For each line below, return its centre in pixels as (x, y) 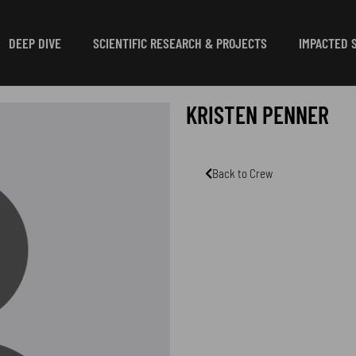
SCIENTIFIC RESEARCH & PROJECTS (180, 43)
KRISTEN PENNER (257, 114)
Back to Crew (242, 173)
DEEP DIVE (35, 43)
